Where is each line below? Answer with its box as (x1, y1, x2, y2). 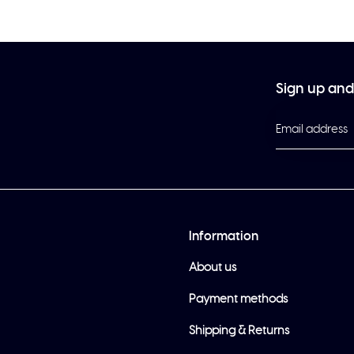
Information (189, 230, 258, 243)
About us (189, 262, 236, 273)
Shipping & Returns (189, 325, 289, 337)
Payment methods (189, 293, 288, 305)
